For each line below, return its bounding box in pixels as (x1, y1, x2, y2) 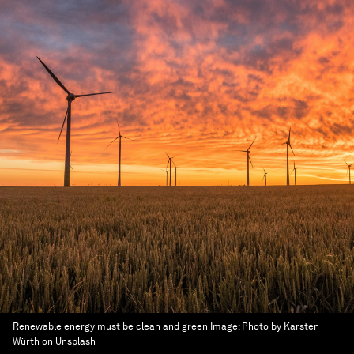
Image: (210, 321, 242, 332)
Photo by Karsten (242, 321, 319, 332)
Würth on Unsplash (13, 336, 96, 347)
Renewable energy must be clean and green (13, 321, 208, 332)
